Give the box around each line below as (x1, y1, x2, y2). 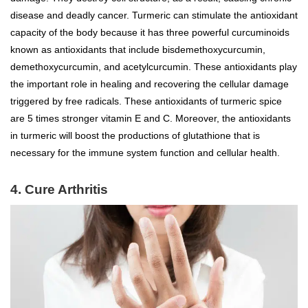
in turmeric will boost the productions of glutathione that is (10, 129, 260, 141)
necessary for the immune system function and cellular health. (10, 146, 280, 158)
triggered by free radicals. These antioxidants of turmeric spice (10, 95, 282, 107)
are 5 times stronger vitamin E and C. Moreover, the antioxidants (10, 112, 291, 124)
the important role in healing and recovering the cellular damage (10, 78, 289, 89)
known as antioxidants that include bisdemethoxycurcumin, (10, 43, 265, 55)
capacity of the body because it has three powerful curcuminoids (10, 26, 289, 38)
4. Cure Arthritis (10, 181, 108, 197)
